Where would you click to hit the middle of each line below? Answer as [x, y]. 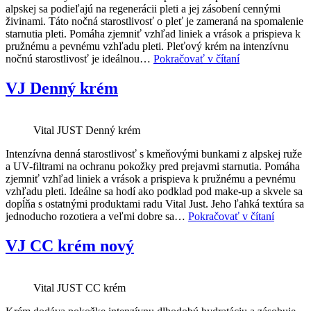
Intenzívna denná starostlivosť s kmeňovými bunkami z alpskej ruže [154, 153]
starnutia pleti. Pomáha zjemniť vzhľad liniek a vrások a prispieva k [153, 34]
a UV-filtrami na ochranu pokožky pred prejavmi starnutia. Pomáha [153, 166]
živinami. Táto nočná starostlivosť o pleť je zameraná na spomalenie [154, 22]
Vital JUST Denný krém [87, 130]
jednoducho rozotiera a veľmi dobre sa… [97, 216]
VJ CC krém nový [70, 245]
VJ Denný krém [62, 89]
